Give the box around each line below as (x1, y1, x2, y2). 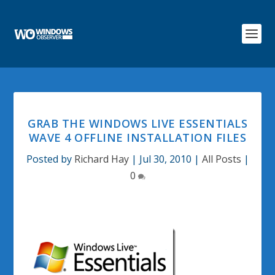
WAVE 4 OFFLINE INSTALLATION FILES (28, 130, 247, 145)
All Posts (201, 152, 241, 166)
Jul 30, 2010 (139, 152, 192, 166)
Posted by (26, 152, 74, 166)
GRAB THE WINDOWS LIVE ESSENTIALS (28, 116, 247, 131)
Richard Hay (74, 152, 129, 166)
